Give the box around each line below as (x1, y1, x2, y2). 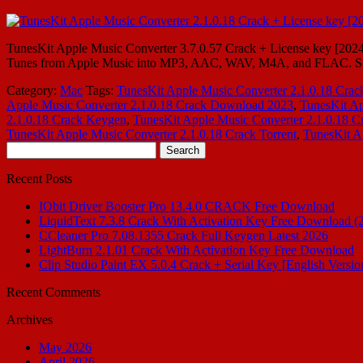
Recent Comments (6, 284, 100, 299)
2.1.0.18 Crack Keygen (6, 112, 126, 126)
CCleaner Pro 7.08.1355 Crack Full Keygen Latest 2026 (39, 228, 328, 242)
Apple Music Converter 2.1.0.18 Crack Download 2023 (6, 97, 293, 112)
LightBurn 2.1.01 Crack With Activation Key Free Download (39, 242, 354, 257)
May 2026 (39, 340, 92, 354)
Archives (6, 312, 53, 327)
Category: (6, 83, 60, 97)
